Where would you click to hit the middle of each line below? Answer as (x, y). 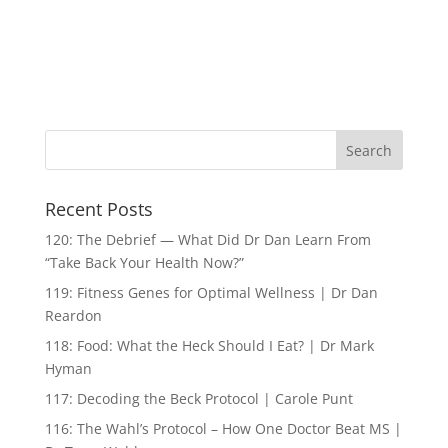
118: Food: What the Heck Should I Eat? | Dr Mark (209, 345)
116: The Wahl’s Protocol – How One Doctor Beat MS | (223, 428)
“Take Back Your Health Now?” (144, 262)
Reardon (73, 315)
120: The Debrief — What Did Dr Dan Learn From (207, 239)
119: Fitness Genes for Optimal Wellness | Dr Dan (211, 292)
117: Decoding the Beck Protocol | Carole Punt (198, 398)
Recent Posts (98, 209)
